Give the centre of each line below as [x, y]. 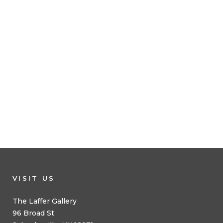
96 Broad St [33, 213]
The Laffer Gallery [45, 201]
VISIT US [34, 178]
